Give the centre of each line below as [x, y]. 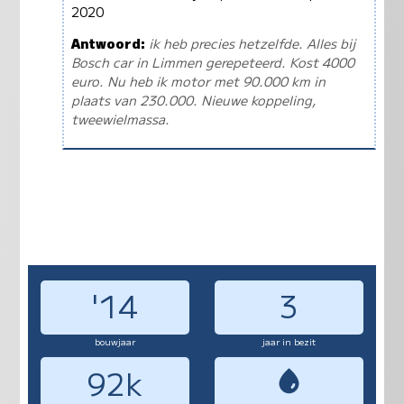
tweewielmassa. [120, 119]
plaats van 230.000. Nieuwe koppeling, [193, 100]
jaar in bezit [289, 342]
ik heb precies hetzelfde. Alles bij [252, 43]
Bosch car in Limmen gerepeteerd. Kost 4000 [212, 62]
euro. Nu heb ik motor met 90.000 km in [198, 81]
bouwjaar [115, 342]
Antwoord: [108, 43]
